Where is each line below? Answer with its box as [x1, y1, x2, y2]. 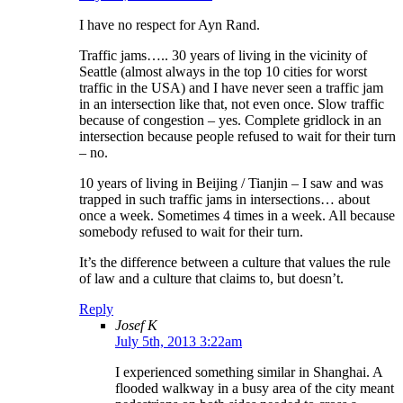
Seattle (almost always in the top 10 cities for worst [79, 64, 367, 80]
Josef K [115, 318, 157, 334]
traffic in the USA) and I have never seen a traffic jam [79, 80, 383, 96]
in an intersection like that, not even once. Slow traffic [79, 96, 384, 112]
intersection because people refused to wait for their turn [79, 129, 396, 145]
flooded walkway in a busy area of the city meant [115, 381, 394, 397]
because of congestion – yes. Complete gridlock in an [79, 112, 381, 129]
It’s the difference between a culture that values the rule [79, 255, 390, 271]
